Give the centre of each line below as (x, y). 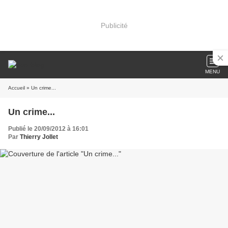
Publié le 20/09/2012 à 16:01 (48, 129)
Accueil (17, 88)
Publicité (114, 25)
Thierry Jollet (39, 137)
